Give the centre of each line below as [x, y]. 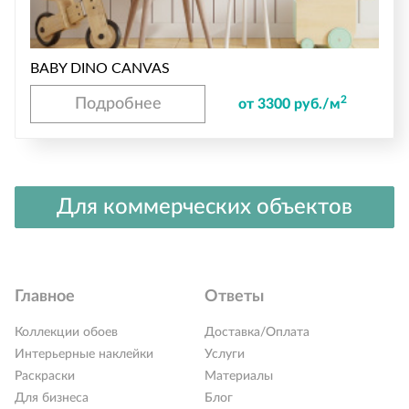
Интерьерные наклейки [84, 354]
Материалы [239, 376]
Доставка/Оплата [257, 332]
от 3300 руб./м [289, 104]
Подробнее [118, 104]
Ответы [234, 296]
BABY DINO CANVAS [100, 68]
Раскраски [45, 376]
